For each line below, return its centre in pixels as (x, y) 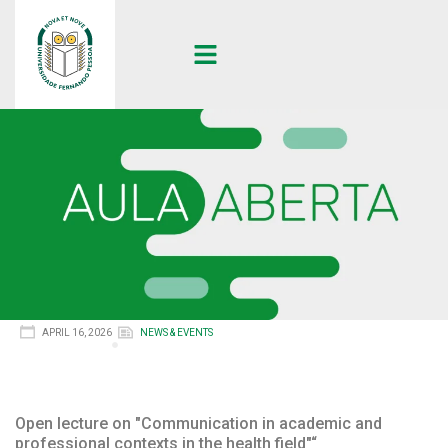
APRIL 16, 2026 (77, 332)
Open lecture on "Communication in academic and (198, 424)
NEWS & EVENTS (176, 332)
